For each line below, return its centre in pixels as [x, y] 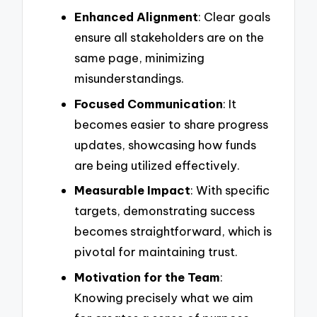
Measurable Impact [132, 190]
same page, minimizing [139, 58]
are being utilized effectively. [157, 165]
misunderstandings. [129, 79]
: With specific [230, 190]
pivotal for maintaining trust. [156, 252]
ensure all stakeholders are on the [169, 38]
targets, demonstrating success [165, 211]
